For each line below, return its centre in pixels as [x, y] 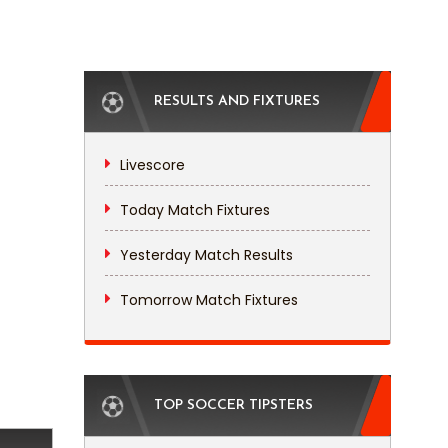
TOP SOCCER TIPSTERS [233, 405]
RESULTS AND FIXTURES [236, 101]
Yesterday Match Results [206, 255]
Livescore [152, 165]
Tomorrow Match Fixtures [208, 300]
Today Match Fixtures [194, 210]
